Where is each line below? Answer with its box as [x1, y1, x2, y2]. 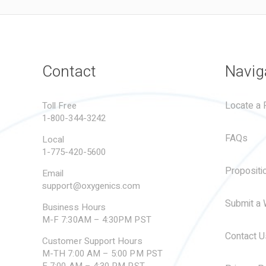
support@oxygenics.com [42, 179, 141, 192]
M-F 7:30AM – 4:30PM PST [42, 213, 151, 226]
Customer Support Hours [42, 235, 142, 248]
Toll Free [42, 99, 77, 112]
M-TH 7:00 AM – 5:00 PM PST [42, 247, 163, 260]
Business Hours [42, 201, 106, 214]
